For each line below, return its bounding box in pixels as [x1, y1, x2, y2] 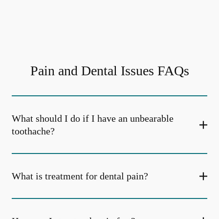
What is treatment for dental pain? [12, 171, 148, 181]
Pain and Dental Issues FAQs [30, 63, 189, 78]
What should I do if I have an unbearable [12, 113, 174, 124]
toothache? [12, 126, 55, 136]
